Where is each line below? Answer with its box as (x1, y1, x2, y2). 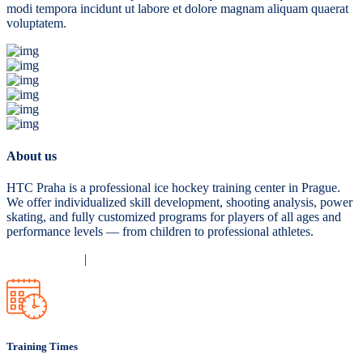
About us (6, 148, 57, 163)
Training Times (6, 340, 78, 353)
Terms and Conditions (90, 251, 203, 266)
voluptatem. (6, 16, 66, 31)
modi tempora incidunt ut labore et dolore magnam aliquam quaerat (6, 2, 348, 16)
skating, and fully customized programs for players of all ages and (6, 209, 341, 224)
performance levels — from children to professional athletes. (6, 224, 314, 238)
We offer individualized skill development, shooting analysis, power (6, 194, 352, 209)
